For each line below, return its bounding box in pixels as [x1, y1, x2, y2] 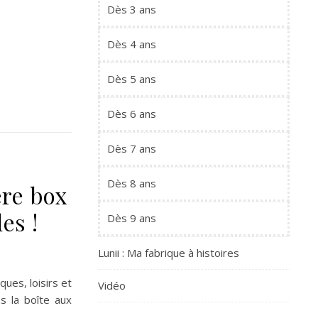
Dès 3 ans [107, 2, 156, 16]
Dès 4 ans [107, 37, 156, 51]
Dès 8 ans [107, 176, 156, 190]
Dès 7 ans [107, 141, 156, 155]
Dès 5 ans [107, 72, 156, 86]
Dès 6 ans [107, 106, 156, 121]
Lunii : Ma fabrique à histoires [98, 246, 239, 260]
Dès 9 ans [107, 211, 156, 225]
